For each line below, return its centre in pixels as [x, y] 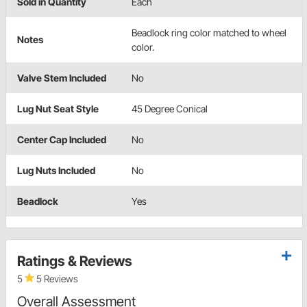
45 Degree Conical [170, 108]
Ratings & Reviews [75, 261]
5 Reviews [56, 278]
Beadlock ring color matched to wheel [209, 32]
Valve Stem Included [62, 77]
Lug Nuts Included [56, 170]
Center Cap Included [62, 139]
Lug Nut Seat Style [58, 108]
